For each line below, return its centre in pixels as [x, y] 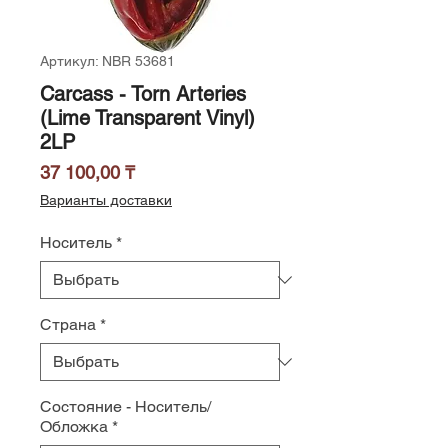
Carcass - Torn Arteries [143, 94]
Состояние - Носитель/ [125, 406]
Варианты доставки [106, 200]
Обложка [74, 426]
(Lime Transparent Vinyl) [147, 118]
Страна [68, 324]
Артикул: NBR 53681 [107, 61]
